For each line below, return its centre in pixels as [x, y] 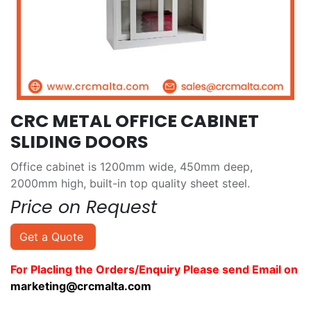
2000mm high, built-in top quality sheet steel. [130, 183]
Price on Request [84, 207]
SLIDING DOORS [79, 142]
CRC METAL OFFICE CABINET [135, 121]
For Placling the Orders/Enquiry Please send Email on [154, 269]
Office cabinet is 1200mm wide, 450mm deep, [132, 167]
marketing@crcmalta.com [81, 286]
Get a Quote [53, 237]
